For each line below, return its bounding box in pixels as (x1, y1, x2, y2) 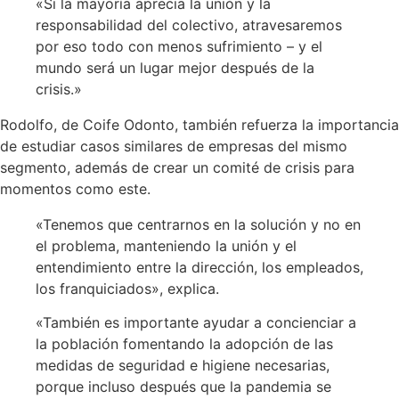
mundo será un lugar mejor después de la (36, 58, 314, 77)
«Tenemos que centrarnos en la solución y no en (36, 215, 361, 233)
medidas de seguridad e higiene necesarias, (36, 356, 330, 375)
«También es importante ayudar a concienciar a (36, 313, 356, 332)
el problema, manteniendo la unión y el (36, 236, 297, 255)
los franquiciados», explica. (36, 279, 219, 297)
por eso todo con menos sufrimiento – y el (36, 37, 322, 55)
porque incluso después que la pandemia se (36, 378, 331, 396)
